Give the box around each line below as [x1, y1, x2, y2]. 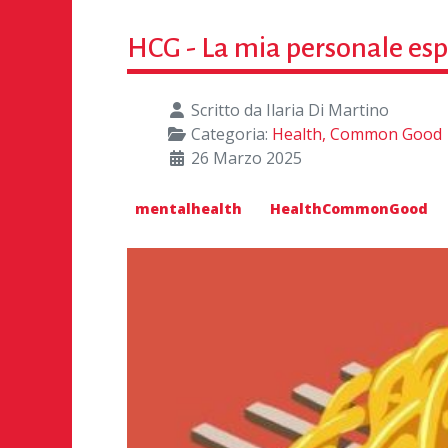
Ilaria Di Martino [265, 98, 389, 121]
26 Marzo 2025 [190, 146, 302, 169]
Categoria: [186, 122, 272, 145]
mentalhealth [134, 198, 242, 218]
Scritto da [186, 98, 266, 121]
